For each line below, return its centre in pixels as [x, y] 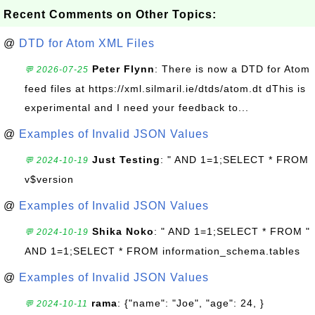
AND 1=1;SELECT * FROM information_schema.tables [162, 251]
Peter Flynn [123, 69]
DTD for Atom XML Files [87, 43]
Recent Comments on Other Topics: [110, 14]
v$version [49, 179]
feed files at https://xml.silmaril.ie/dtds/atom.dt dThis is [165, 89]
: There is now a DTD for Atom [232, 69]
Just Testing [126, 160]
